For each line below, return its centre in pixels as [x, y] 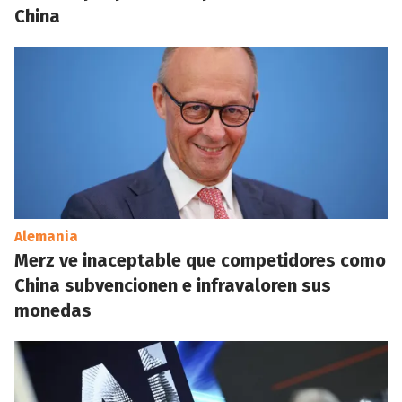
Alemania [46, 236]
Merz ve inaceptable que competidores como [200, 260]
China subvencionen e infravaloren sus [173, 285]
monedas [53, 310]
